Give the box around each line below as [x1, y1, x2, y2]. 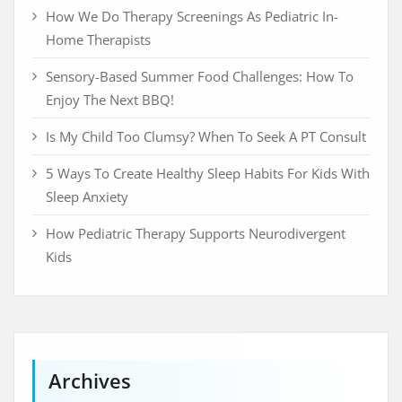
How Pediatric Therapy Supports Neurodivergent [46, 224, 345, 243]
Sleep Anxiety [46, 188, 128, 206]
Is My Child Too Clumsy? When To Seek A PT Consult [46, 127, 366, 146]
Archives [48, 368, 131, 395]
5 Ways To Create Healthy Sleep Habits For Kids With [46, 164, 370, 183]
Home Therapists [46, 31, 151, 49]
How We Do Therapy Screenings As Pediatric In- [46, 7, 338, 26]
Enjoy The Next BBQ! [46, 91, 174, 109]
